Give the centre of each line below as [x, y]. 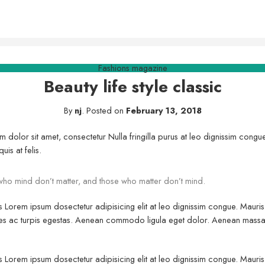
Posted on [105, 111]
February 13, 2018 [164, 111]
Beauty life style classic [132, 87]
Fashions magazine [132, 67]
